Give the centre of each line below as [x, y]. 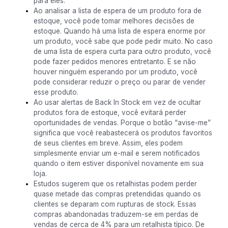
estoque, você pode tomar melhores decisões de [114, 21]
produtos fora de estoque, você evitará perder [110, 112]
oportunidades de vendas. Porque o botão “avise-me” [122, 123]
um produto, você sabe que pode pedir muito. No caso [123, 41]
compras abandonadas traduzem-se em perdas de [116, 214]
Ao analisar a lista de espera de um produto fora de [117, 11]
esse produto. [56, 92]
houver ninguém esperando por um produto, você [115, 72]
